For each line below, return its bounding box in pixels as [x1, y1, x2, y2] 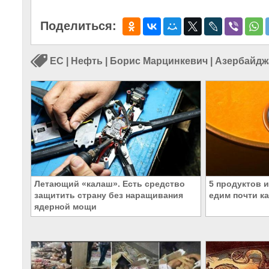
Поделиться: [40, 19, 116, 32]
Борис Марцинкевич [110, 56, 208, 67]
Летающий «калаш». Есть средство [34, 179, 185, 189]
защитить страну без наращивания [34, 190, 183, 201]
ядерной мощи [34, 202, 97, 212]
